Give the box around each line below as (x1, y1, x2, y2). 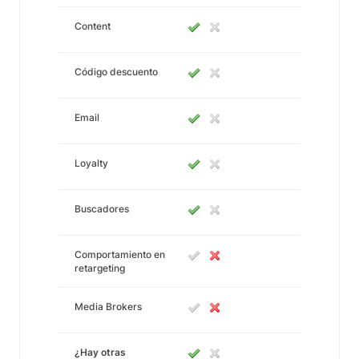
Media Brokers (75, 301, 142, 313)
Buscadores (75, 203, 129, 215)
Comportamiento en (75, 248, 165, 260)
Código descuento (75, 66, 158, 78)
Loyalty (75, 157, 108, 169)
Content (75, 20, 111, 32)
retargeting (75, 262, 125, 274)
